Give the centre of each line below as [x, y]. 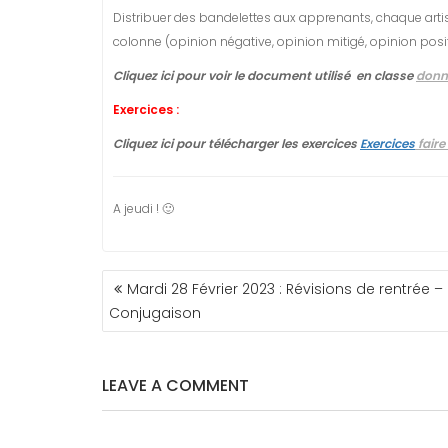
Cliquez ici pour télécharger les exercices [236, 143]
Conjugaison [155, 313]
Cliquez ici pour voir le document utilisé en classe [264, 75]
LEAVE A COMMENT [175, 385]
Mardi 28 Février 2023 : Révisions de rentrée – [285, 289]
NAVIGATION [163, 280]
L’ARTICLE [147, 324]
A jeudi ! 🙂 [143, 208]
